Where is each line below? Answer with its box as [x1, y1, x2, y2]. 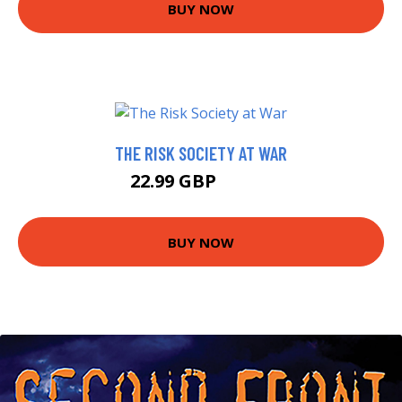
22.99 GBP [129, 169, 221, 194]
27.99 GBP [220, 176, 273, 192]
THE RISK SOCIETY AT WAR [115, 142, 287, 165]
